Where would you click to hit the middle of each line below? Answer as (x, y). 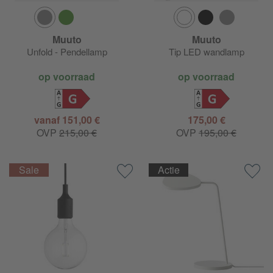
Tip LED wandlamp (206, 52)
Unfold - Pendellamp (67, 52)
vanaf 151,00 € (67, 120)
